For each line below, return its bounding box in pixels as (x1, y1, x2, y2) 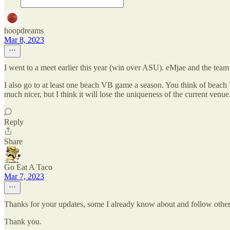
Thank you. (4, 217, 42, 226)
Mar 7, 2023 (4, 172, 44, 181)
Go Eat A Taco (4, 163, 52, 171)
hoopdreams (4, 26, 44, 35)
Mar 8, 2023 (4, 35, 44, 44)
